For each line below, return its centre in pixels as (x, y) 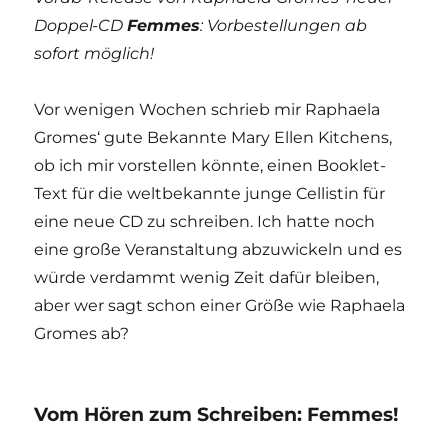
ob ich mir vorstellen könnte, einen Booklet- (210, 165)
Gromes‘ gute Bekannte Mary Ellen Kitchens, (213, 137)
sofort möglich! (94, 53)
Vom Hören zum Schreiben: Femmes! (216, 414)
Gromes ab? (82, 333)
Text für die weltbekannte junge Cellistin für (210, 193)
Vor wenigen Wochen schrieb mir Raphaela (207, 109)
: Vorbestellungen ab (284, 25)
